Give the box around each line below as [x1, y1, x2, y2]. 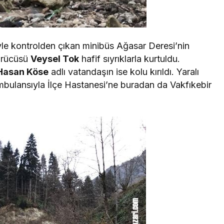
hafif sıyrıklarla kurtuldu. [79, 53, 180, 64]
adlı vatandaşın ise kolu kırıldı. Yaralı [48, 66, 199, 77]
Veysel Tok [30, 53, 79, 64]
